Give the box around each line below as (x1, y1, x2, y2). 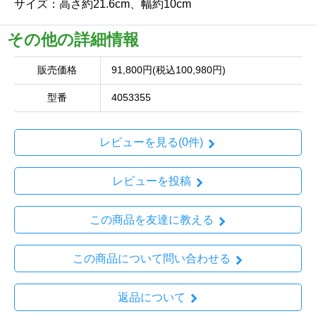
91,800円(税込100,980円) (111, 64, 226, 75)
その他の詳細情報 (7, 30, 139, 49)
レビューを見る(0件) (99, 136, 203, 149)
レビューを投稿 (111, 175, 191, 188)
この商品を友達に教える (89, 213, 214, 226)
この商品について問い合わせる (72, 252, 231, 265)
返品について (117, 291, 186, 303)
